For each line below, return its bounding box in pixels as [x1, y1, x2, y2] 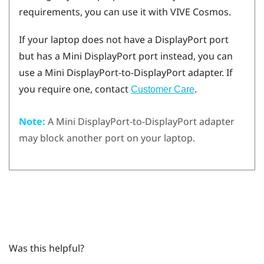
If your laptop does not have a [19, 33, 155, 47]
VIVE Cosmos [170, 5, 229, 18]
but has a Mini [19, 49, 84, 63]
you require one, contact [19, 82, 131, 96]
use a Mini [19, 66, 67, 80]
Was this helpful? [9, 241, 84, 255]
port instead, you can [136, 49, 233, 63]
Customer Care [131, 84, 194, 95]
